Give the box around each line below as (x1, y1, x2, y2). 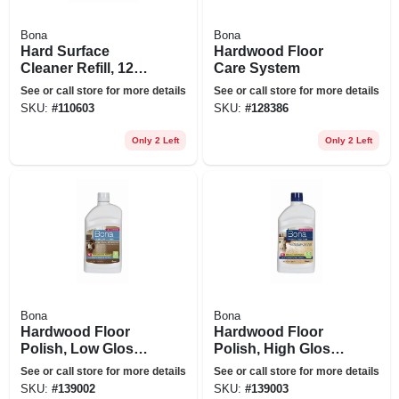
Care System (213, 60, 300, 76)
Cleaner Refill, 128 (20, 60, 142, 76)
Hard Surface (20, 43, 110, 59)
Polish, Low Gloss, (20, 340, 145, 356)
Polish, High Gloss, (213, 340, 342, 356)
